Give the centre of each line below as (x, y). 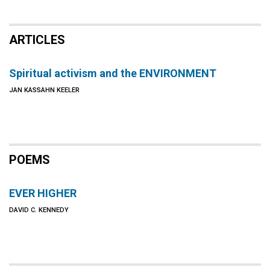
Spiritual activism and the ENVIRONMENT (113, 73)
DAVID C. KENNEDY (39, 210)
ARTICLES (37, 40)
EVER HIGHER (43, 193)
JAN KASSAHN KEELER (44, 90)
